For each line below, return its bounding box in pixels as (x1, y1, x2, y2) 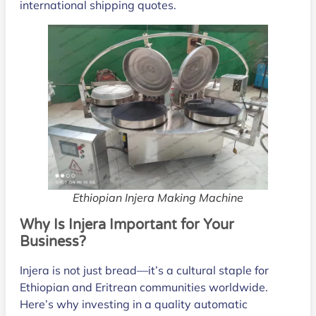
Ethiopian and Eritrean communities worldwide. (20, 279, 268, 294)
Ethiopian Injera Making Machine (73, 190, 243, 205)
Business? (20, 233, 86, 250)
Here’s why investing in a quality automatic (20, 296, 248, 311)
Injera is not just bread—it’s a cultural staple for (20, 262, 269, 277)
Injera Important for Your (65, 216, 234, 233)
